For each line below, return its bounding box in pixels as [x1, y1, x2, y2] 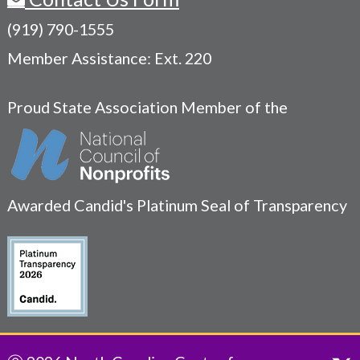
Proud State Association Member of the [6, 97, 288, 117]
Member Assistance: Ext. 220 [6, 48, 211, 68]
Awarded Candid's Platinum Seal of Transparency [6, 195, 347, 215]
